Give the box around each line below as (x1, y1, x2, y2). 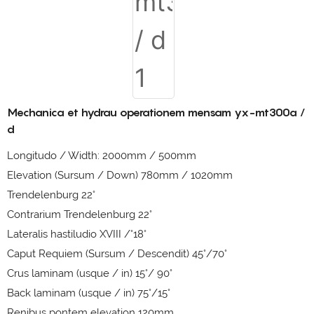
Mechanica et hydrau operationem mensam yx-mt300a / (7, 105, 305, 119)
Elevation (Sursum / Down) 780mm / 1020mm (7, 169, 233, 182)
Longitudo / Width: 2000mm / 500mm (7, 149, 196, 162)
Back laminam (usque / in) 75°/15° (7, 287, 170, 299)
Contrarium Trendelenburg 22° (7, 208, 152, 221)
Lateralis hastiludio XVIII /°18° (7, 228, 146, 240)
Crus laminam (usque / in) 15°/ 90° (7, 267, 172, 280)
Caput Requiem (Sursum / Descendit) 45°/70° (7, 247, 227, 260)
